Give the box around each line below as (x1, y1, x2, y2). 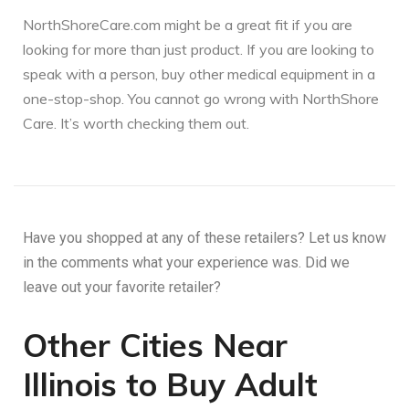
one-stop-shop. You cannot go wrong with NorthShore (23, 89, 379, 109)
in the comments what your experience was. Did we (23, 254, 350, 272)
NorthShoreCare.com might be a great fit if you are (23, 16, 352, 35)
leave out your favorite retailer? (23, 278, 221, 297)
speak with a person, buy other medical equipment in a (23, 65, 375, 84)
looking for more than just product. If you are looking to (23, 40, 374, 59)
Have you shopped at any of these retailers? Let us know (23, 229, 386, 247)
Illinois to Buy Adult (23, 364, 318, 405)
